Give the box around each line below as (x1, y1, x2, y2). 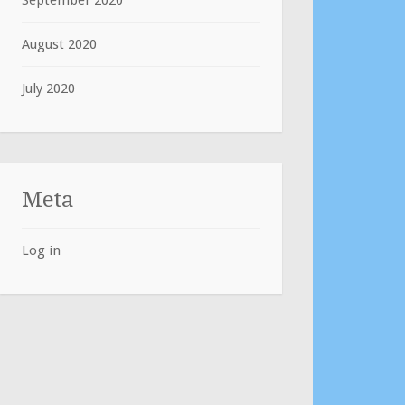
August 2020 (22, 36, 97, 52)
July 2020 (22, 80, 75, 97)
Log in (22, 242, 61, 259)
